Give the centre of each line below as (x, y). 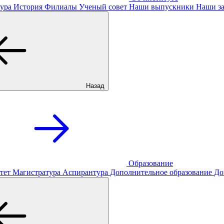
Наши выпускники (161, 7)
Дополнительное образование (161, 172)
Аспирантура (85, 172)
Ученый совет (103, 7)
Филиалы (61, 7)
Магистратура (36, 172)
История (28, 7)
